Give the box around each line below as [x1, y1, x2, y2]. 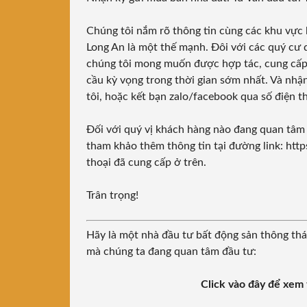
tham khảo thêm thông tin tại [86, 140, 229, 152]
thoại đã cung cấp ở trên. [86, 157, 206, 169]
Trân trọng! [86, 190, 138, 201]
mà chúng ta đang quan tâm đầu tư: [86, 246, 256, 258]
